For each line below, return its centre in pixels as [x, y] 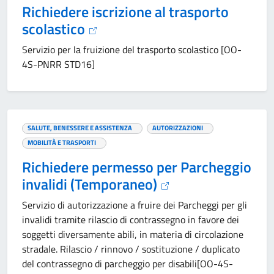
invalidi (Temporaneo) [91, 184]
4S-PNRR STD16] [58, 64]
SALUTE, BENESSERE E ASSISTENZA [80, 128]
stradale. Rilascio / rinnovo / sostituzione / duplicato [131, 249]
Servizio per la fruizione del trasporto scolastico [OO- [132, 50]
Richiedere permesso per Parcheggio [137, 167]
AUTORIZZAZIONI [178, 128]
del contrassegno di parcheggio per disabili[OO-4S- [128, 264]
